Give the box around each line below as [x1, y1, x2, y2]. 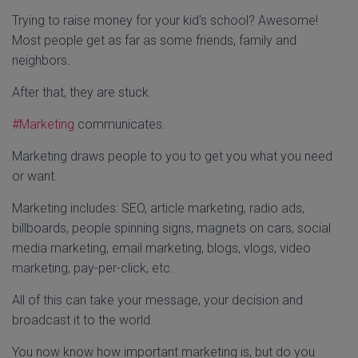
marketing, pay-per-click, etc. [12, 261, 173, 276]
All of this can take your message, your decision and [12, 292, 303, 308]
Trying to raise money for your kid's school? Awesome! [12, 13, 318, 28]
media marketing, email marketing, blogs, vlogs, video [12, 241, 311, 256]
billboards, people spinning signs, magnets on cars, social [12, 221, 331, 236]
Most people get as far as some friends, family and [12, 33, 296, 48]
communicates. [74, 117, 165, 132]
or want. [12, 169, 58, 184]
